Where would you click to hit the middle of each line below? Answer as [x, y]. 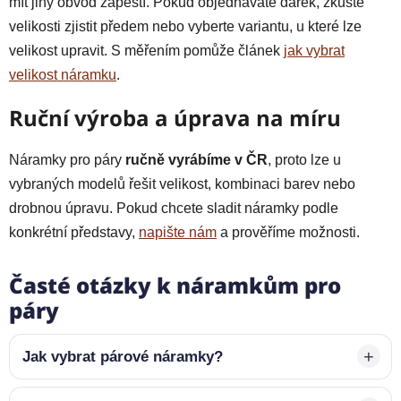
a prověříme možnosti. [288, 232]
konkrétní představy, [74, 232]
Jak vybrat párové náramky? [123, 356]
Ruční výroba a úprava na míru [175, 117]
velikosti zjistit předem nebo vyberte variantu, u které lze [185, 26]
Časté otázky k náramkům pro [175, 285]
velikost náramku [63, 74]
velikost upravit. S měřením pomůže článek [146, 50]
